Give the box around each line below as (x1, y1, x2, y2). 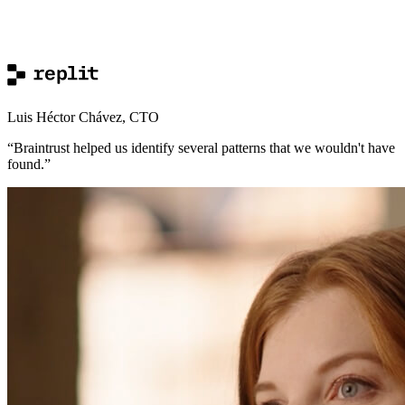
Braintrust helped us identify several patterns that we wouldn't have (14, 139, 395, 155)
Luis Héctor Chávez (7, 108, 122, 125)
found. (7, 155, 44, 172)
